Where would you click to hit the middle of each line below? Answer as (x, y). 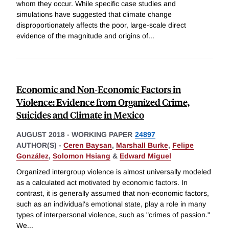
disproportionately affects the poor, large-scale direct (101, 25)
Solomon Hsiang (82, 156)
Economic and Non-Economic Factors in (99, 89)
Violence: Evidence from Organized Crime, (103, 102)
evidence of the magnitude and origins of (82, 36)
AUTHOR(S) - (40, 145)
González (32, 156)
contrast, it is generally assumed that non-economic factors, (113, 193)
